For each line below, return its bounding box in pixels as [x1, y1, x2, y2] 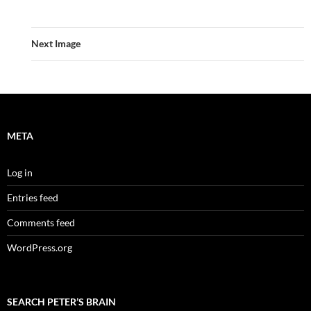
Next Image [31, 37, 81, 49]
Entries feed [7, 191, 58, 203]
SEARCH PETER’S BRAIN [7, 295, 116, 308]
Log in [7, 166, 33, 178]
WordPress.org [7, 241, 72, 253]
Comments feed [7, 216, 75, 228]
